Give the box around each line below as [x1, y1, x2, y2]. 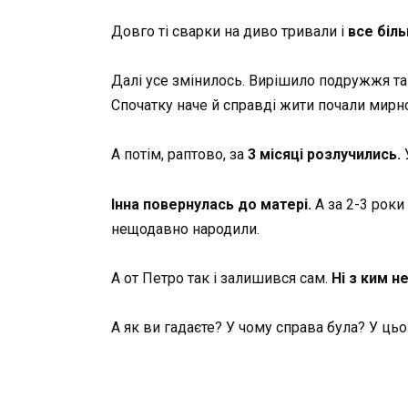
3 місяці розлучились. [248, 146, 401, 164]
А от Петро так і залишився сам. [111, 269, 331, 287]
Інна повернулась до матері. [111, 195, 311, 213]
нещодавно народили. [111, 219, 260, 238]
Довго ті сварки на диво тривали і [111, 23, 344, 41]
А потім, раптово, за [111, 146, 248, 164]
